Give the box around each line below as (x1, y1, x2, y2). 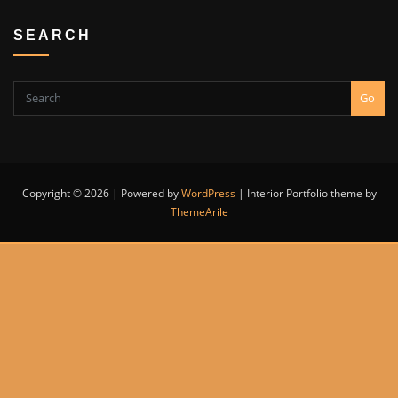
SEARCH (13, 26, 92, 43)
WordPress (180, 185, 235, 201)
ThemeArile (170, 203, 228, 219)
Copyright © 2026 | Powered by (21, 185, 181, 201)
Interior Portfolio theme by (246, 185, 377, 201)
